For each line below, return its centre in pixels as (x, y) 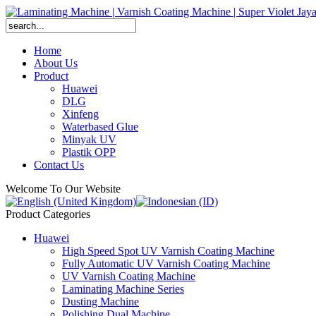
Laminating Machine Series (123, 289)
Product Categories (48, 214)
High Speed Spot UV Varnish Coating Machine (168, 251)
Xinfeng (80, 114)
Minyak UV (89, 139)
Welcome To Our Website (63, 189)
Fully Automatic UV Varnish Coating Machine (166, 263)
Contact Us (59, 165)
